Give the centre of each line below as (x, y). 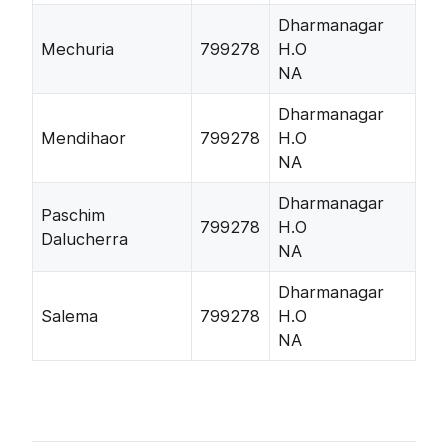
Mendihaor (83, 138)
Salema (69, 316)
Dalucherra (84, 239)
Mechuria (77, 49)
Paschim (73, 215)
